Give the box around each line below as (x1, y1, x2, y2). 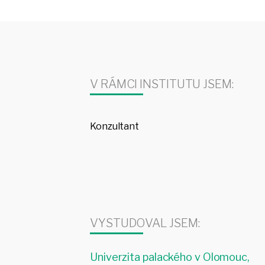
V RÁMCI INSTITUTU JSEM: (90, 77, 234, 92)
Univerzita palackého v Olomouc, (90, 251, 250, 264)
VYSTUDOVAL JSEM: (90, 216, 200, 231)
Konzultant (90, 121, 140, 132)
